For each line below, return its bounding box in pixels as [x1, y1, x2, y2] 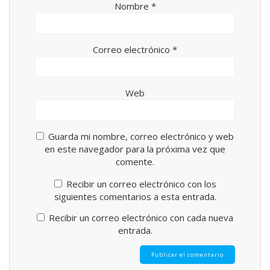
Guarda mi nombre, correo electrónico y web [48, 130, 234, 142]
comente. [116, 155, 154, 168]
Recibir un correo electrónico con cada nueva [49, 211, 233, 224]
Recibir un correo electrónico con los [66, 177, 216, 190]
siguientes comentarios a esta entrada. [54, 190, 216, 202]
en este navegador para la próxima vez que [45, 142, 225, 155]
